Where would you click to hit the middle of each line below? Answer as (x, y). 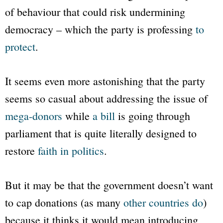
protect (20, 46)
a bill (104, 115)
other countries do (163, 202)
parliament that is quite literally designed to (101, 133)
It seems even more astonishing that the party (105, 81)
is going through (153, 115)
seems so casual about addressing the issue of (106, 98)
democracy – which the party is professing (100, 29)
